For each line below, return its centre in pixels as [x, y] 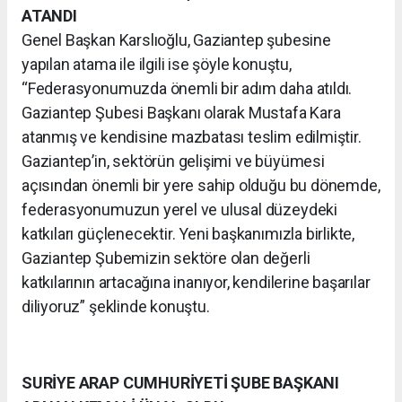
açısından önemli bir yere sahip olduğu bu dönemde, [201, 185]
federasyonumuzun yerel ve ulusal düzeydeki [179, 209]
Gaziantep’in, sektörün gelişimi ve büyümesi [173, 161]
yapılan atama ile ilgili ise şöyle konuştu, [157, 64]
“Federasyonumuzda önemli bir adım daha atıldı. [187, 88]
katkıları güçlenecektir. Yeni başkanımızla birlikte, [188, 233]
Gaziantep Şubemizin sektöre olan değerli [166, 258]
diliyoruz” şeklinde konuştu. [116, 306]
